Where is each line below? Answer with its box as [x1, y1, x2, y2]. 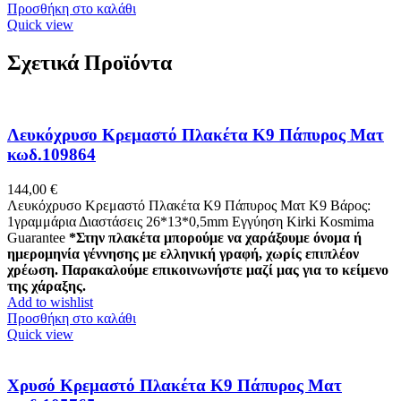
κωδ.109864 [7, 145, 96, 165]
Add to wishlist [7, 294, 93, 310]
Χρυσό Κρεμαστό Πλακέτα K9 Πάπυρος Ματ [7, 375, 342, 395]
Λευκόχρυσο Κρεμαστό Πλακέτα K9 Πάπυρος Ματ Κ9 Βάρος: [7, 197, 371, 213]
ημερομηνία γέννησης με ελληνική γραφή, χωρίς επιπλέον [7, 245, 359, 261]
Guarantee [7, 229, 69, 245]
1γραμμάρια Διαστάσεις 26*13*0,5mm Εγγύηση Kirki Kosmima [7, 213, 374, 229]
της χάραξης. [7, 277, 86, 294]
